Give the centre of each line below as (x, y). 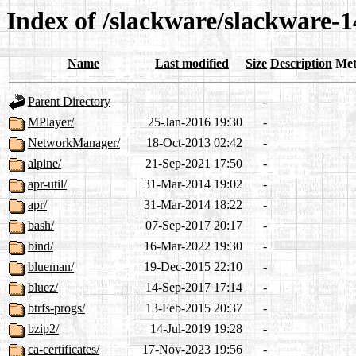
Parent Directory (69, 102)
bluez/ (43, 288)
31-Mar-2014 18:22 (193, 205)
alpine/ (44, 164)
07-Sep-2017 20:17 (194, 226)
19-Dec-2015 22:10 (193, 267)
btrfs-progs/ (56, 308)
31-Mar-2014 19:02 (193, 184)
